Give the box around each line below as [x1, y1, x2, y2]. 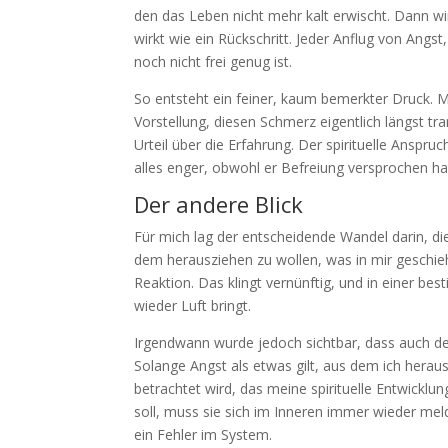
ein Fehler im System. [134, 425, 273, 445]
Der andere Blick [134, 189, 304, 220]
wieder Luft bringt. [134, 296, 252, 316]
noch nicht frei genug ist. [134, 52, 293, 72]
